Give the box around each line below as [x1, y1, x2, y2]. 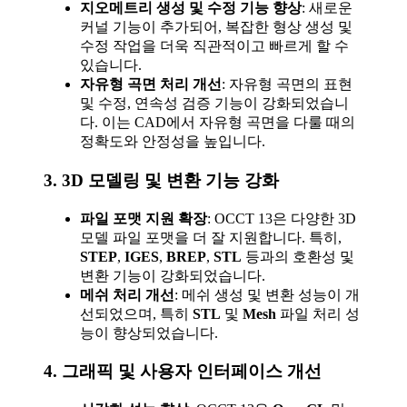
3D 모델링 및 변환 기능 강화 [62, 170, 279, 190]
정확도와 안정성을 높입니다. [80, 134, 265, 150]
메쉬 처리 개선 [80, 286, 174, 303]
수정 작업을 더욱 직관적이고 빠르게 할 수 [80, 38, 349, 55]
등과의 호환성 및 [242, 248, 354, 264]
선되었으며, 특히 [80, 305, 193, 322]
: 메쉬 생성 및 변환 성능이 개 [174, 286, 360, 303]
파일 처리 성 [276, 305, 360, 322]
